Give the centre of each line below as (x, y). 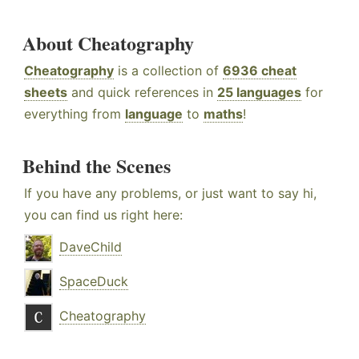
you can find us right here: (103, 215)
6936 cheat (260, 71)
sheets (46, 93)
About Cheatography (108, 43)
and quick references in (142, 93)
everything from (75, 114)
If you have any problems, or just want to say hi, (170, 194)
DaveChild (91, 247)
